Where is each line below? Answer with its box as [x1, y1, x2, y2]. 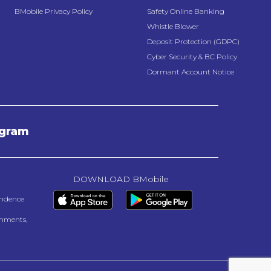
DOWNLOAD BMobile [73, 174, 169, 185]
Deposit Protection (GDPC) [147, 37, 240, 47]
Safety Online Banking [147, 7, 224, 16]
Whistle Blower [147, 22, 199, 31]
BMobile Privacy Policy [15, 7, 93, 16]
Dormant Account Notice [147, 67, 234, 77]
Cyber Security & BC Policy [147, 52, 237, 62]
